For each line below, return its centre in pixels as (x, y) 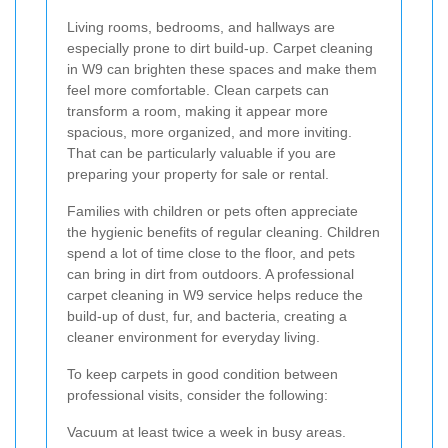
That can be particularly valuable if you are (201, 152)
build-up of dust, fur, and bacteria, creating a (207, 315)
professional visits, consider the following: (197, 394)
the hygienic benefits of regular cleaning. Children (223, 231)
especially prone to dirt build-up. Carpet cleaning (220, 47)
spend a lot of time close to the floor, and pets (211, 252)
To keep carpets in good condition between (202, 373)
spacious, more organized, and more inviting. (209, 131)
